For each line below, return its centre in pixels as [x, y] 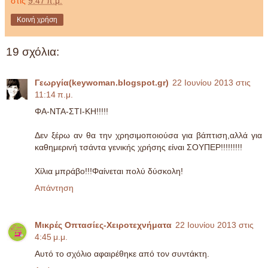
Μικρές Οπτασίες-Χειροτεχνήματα [103, 225]
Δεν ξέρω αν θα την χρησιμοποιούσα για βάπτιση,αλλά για [148, 135]
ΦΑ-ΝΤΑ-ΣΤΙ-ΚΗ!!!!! [71, 112]
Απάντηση [54, 188]
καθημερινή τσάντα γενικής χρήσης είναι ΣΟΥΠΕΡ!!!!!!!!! [138, 147]
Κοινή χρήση [37, 19]
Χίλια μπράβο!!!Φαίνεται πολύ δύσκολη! [109, 171]
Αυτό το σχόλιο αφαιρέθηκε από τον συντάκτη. [122, 254]
